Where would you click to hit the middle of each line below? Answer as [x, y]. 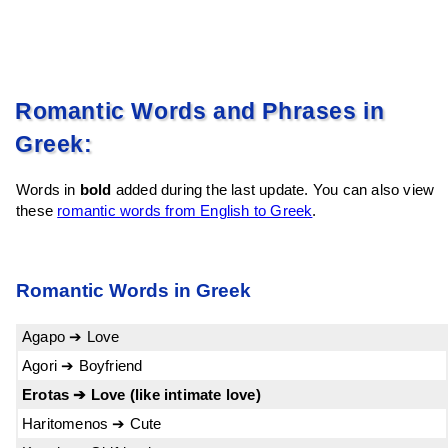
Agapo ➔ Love [71, 336]
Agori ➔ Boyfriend [82, 365]
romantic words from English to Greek [185, 211]
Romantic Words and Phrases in [200, 111]
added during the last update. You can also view [273, 190]
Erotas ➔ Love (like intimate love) [141, 394]
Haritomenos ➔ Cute [92, 423]
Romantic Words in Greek [133, 291]
